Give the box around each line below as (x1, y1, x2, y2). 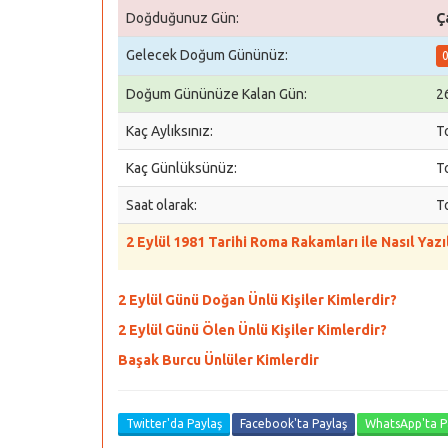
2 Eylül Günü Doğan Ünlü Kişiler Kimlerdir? (118, 292, 397, 308)
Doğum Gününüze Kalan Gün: (126, 86, 307, 102)
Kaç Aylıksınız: (126, 123, 213, 139)
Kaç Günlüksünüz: (126, 160, 237, 176)
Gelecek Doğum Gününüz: (126, 47, 288, 63)
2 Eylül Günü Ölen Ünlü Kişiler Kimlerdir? (118, 322, 387, 338)
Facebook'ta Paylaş (240, 417, 347, 430)
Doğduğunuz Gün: (126, 10, 239, 26)
